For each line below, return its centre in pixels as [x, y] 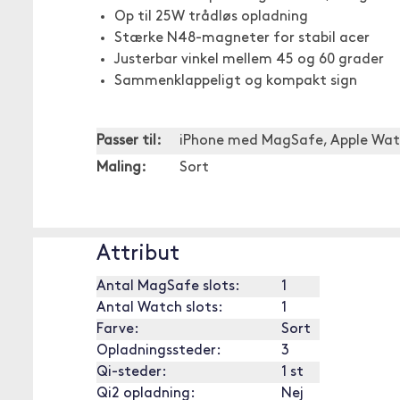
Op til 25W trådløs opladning [211, 17]
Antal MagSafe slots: [168, 287]
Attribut [138, 254]
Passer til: [129, 141]
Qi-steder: [132, 372]
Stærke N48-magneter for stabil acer [242, 38]
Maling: [121, 168]
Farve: [118, 329]
